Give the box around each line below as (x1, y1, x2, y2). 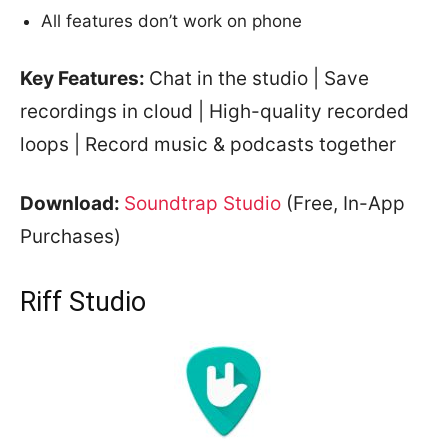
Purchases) (20, 225, 121, 248)
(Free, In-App (281, 192, 405, 215)
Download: (20, 192, 124, 215)
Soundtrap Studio (124, 192, 281, 215)
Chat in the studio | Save (149, 67, 369, 90)
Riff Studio (20, 286, 146, 318)
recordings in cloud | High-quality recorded (20, 100, 409, 123)
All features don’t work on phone (41, 11, 302, 31)
